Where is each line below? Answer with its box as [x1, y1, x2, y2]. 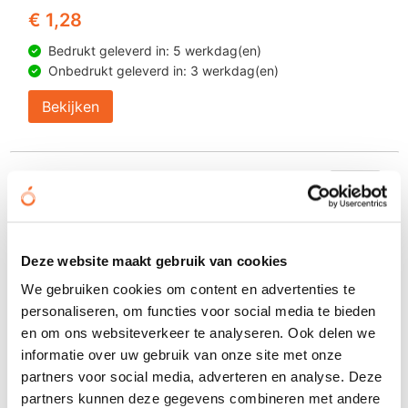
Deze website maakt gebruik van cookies [21, 252, 288, 268]
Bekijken [41, 97, 99, 116]
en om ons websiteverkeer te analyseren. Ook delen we [21, 324, 375, 341]
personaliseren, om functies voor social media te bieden [21, 302, 376, 319]
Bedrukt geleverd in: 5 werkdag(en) [47, 43, 261, 58]
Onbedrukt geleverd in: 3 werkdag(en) [47, 63, 279, 78]
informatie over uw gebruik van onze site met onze [21, 346, 342, 362]
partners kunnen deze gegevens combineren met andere [21, 390, 381, 406]
